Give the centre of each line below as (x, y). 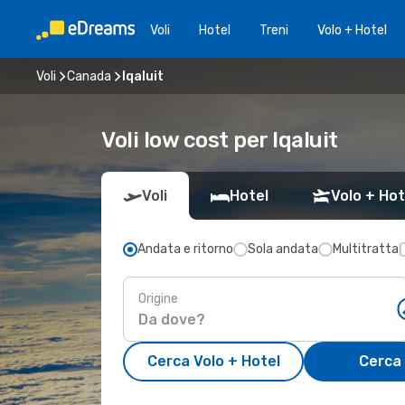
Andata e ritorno (185, 249)
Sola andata (283, 249)
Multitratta (366, 249)
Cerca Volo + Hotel (213, 361)
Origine (158, 298)
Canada (89, 76)
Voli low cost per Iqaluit (220, 140)
